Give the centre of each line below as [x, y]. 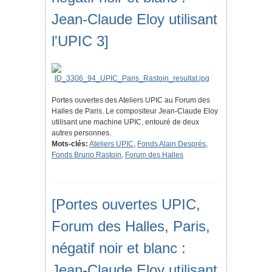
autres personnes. [81, 133]
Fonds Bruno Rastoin [87, 155]
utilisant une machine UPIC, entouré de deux [125, 122]
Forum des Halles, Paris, [131, 226]
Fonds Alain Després [172, 144]
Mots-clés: [70, 144]
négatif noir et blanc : [119, 248]
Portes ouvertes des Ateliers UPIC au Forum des [131, 100]
